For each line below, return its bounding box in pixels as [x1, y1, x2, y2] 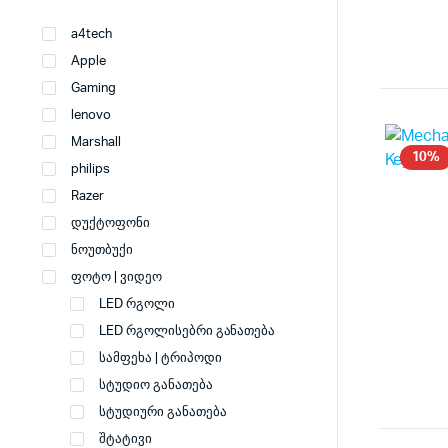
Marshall [71, 136, 121, 149]
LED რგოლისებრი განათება [99, 325, 276, 338]
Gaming [71, 82, 116, 95]
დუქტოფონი [71, 217, 150, 230]
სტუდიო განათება [99, 379, 213, 392]
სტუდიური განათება [99, 406, 227, 419]
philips [71, 163, 110, 176]
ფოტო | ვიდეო [71, 271, 162, 284]
